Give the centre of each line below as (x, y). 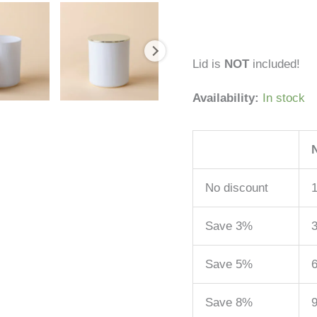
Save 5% (229, 264)
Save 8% (229, 302)
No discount (237, 188)
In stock (284, 98)
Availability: (226, 98)
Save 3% (229, 226)
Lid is (208, 64)
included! (275, 64)
